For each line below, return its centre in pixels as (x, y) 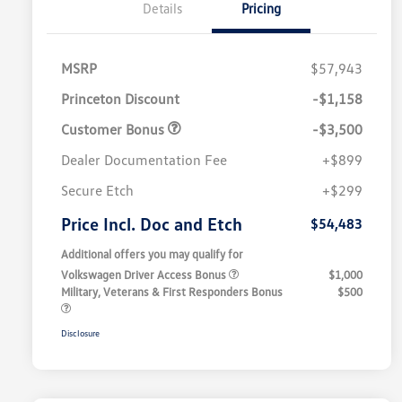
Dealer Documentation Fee (144, 160)
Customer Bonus (114, 130)
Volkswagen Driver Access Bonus (145, 275)
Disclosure (80, 333)
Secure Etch (97, 191)
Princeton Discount (120, 99)
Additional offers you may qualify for (152, 254)
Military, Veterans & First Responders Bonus (172, 292)
